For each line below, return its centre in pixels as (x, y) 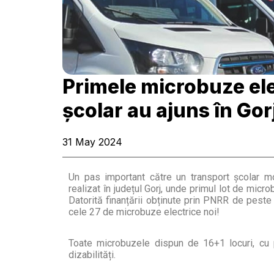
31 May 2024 (92, 142)
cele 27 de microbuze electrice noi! (144, 212)
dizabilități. (92, 255)
